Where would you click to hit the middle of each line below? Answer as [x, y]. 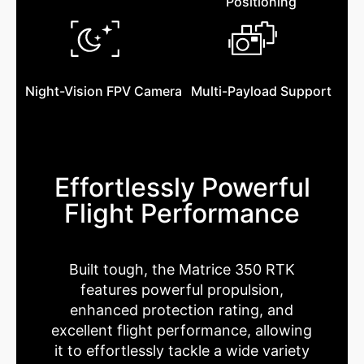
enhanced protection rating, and [182, 310]
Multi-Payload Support [261, 91]
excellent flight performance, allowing [182, 331]
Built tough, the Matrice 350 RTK [182, 270]
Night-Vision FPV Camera [103, 91]
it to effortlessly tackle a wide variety [182, 351]
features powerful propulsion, [182, 290]
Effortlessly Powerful [182, 188]
